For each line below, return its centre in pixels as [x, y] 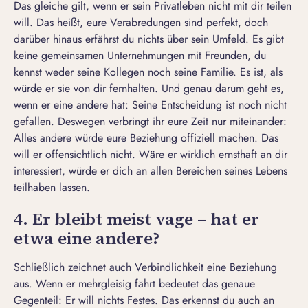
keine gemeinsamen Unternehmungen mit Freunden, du [140, 56]
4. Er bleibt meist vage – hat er [136, 219]
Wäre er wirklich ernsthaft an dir [213, 155]
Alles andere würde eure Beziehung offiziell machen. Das [146, 138]
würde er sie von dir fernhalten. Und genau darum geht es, [149, 89]
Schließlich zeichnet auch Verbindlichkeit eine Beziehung [145, 267]
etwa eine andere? [87, 239]
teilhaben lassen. [52, 188]
